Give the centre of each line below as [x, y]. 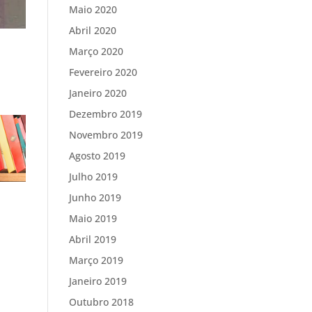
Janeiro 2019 [97, 281]
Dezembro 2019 [105, 114]
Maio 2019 [93, 219]
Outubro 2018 [101, 302]
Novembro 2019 [106, 135]
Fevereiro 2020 [103, 72]
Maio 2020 [93, 10]
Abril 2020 [92, 31]
